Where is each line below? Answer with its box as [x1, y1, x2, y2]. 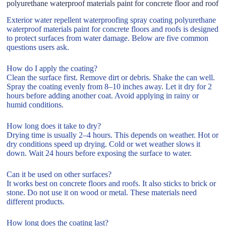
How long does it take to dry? [7, 121, 101, 130]
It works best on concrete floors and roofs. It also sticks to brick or [7, 179, 216, 188]
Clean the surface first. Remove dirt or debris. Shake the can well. [7, 73, 215, 82]
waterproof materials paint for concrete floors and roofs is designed [7, 24, 219, 33]
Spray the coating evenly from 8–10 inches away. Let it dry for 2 [7, 82, 212, 91]
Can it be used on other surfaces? [7, 169, 112, 179]
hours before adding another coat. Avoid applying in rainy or [7, 91, 199, 100]
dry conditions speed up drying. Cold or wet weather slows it [7, 139, 201, 148]
